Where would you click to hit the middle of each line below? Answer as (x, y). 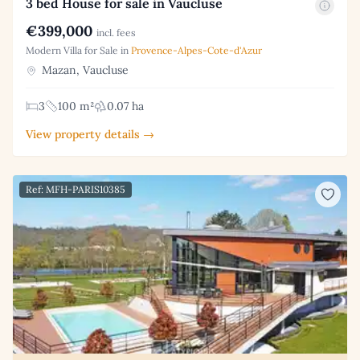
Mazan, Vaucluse (84, 70)
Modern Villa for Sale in (78, 50)
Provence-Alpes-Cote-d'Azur (196, 50)
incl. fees (116, 32)
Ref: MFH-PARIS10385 (76, 189)
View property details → (90, 134)
